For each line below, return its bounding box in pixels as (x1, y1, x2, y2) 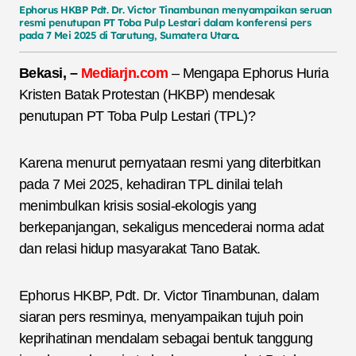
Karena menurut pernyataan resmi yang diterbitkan (19, 154, 321, 171)
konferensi (236, 16, 288, 29)
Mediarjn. (80, 64, 140, 81)
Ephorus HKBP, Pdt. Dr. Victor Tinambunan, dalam (19, 287, 319, 304)
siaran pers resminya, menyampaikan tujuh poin (19, 308, 304, 325)
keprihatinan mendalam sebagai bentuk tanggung (19, 330, 313, 346)
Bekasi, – (19, 64, 81, 81)
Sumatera (159, 29, 207, 41)
